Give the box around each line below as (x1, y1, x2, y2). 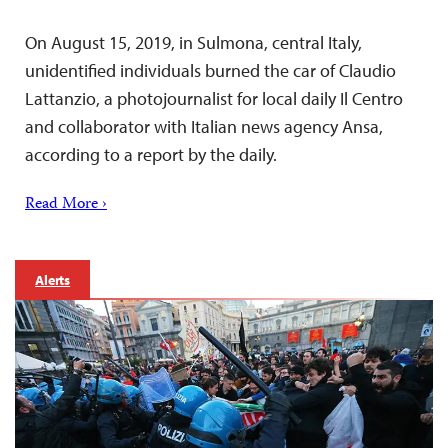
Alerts (35, 270, 71, 289)
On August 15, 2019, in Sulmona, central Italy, (25, 30, 362, 54)
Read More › (25, 191, 107, 218)
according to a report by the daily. (25, 142, 277, 166)
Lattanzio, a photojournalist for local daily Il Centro (25, 86, 403, 110)
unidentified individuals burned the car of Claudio (25, 58, 396, 82)
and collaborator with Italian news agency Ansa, (25, 114, 383, 138)
